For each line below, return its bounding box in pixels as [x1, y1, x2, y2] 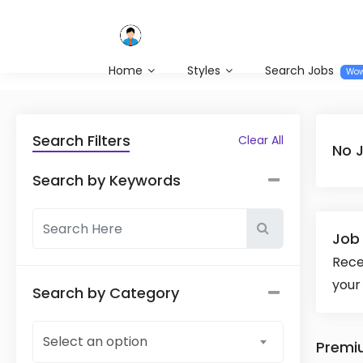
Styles [187, 62, 224, 79]
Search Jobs [265, 62, 337, 79]
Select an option [43, 332, 147, 351]
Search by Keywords [32, 170, 181, 190]
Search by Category [32, 283, 179, 303]
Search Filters [32, 130, 130, 151]
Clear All [238, 132, 284, 148]
